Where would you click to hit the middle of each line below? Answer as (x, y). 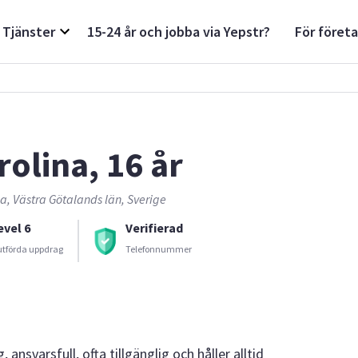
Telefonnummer (159, 249)
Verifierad (154, 228)
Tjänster (29, 32)
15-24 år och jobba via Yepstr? (179, 32)
